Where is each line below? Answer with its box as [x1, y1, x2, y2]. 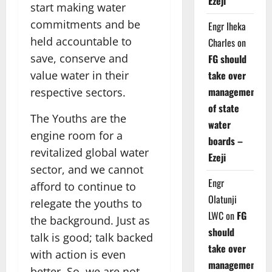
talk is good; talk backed [30, 230, 153, 245]
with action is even [30, 247, 126, 262]
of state [208, 101, 239, 115]
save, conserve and [30, 51, 128, 66]
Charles [208, 35, 235, 50]
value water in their [30, 68, 129, 83]
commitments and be [30, 17, 140, 32]
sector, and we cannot [30, 162, 143, 177]
